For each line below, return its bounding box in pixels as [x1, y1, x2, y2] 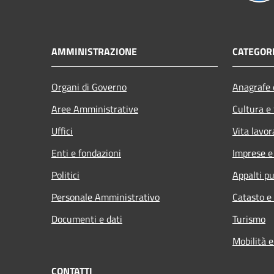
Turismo [232, 211, 265, 226]
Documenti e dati [51, 211, 122, 226]
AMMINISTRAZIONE [51, 43, 137, 59]
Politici [51, 167, 80, 182]
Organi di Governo [51, 79, 127, 94]
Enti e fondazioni [51, 145, 121, 160]
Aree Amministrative [51, 101, 138, 116]
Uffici [51, 123, 73, 138]
